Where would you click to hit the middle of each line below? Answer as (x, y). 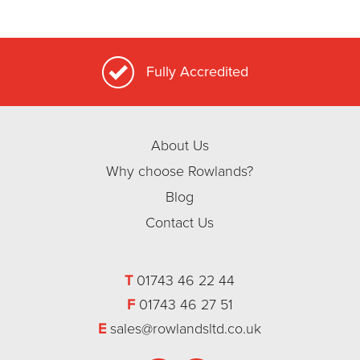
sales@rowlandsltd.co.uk (186, 329)
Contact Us (180, 223)
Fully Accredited (197, 72)
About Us (180, 145)
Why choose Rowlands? (180, 171)
